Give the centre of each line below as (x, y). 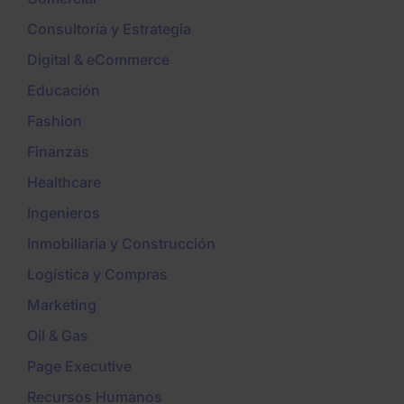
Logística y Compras (97, 275)
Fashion (55, 121)
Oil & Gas (58, 336)
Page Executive (79, 367)
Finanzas (58, 152)
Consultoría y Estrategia (109, 29)
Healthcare (64, 183)
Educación (64, 91)
